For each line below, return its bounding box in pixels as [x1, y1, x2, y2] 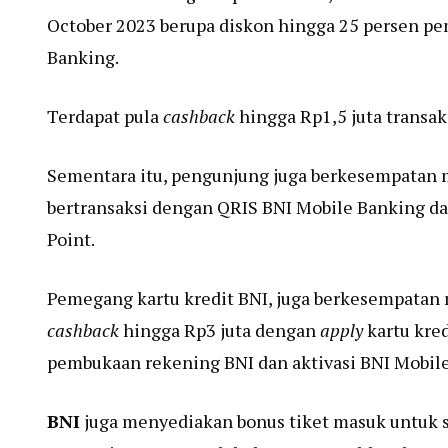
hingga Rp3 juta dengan [119, 317, 320, 342]
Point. [47, 226, 95, 251]
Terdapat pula [47, 103, 163, 128]
